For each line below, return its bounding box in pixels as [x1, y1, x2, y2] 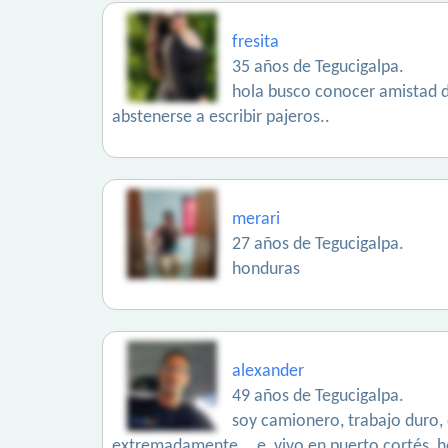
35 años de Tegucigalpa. [232, 58, 404, 77]
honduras [232, 260, 300, 279]
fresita [232, 33, 279, 52]
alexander [232, 362, 304, 381]
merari [232, 210, 280, 229]
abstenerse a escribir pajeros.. [112, 108, 330, 127]
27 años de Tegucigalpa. [232, 235, 404, 254]
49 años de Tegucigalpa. [232, 387, 404, 406]
